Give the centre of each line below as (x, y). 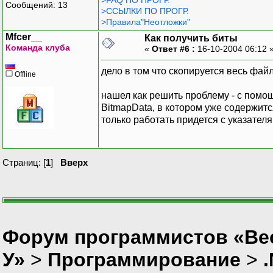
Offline (24, 74)
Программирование (144, 259)
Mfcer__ (24, 37)
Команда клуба (38, 47)
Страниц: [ (24, 162)
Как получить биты (191, 38)
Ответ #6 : (173, 48)
